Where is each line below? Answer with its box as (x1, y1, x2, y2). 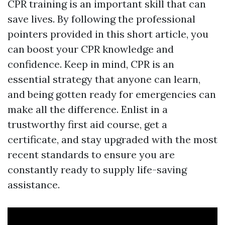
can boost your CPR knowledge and (8, 43, 174, 56)
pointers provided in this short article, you (8, 28, 208, 41)
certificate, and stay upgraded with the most (8, 133, 217, 146)
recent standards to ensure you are (8, 148, 175, 161)
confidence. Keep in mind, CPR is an (8, 58, 174, 71)
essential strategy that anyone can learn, (8, 73, 200, 86)
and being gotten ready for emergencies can (8, 88, 216, 101)
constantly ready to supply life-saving (8, 163, 187, 176)
